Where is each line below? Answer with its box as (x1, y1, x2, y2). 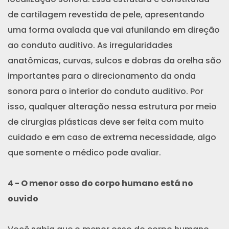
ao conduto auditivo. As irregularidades (8, 39, 173, 51)
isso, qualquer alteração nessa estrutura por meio (8, 100, 217, 112)
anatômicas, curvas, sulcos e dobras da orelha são (8, 54, 221, 66)
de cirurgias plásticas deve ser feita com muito (8, 116, 204, 128)
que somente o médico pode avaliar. (8, 146, 161, 158)
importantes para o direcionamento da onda (8, 70, 196, 82)
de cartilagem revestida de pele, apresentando (8, 8, 204, 20)
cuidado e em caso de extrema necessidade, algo (8, 131, 216, 143)
